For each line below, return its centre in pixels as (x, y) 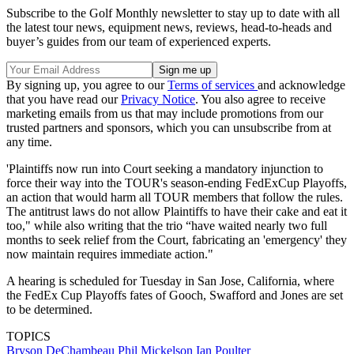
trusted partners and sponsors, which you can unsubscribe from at (169, 128)
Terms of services (213, 85)
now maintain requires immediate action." (110, 254)
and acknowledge (301, 85)
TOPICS (28, 337)
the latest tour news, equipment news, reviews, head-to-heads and (169, 28)
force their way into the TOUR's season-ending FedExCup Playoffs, (177, 183)
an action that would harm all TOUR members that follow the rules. (175, 198)
